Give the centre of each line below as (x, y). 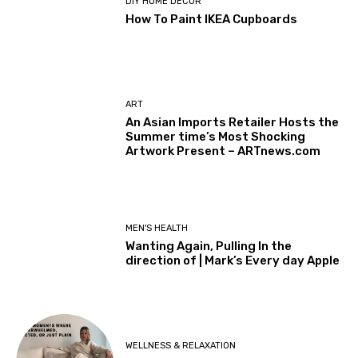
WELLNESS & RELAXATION (181, 345)
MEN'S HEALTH (157, 229)
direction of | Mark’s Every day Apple (233, 261)
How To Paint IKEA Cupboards (212, 20)
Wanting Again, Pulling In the (209, 247)
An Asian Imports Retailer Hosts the (233, 122)
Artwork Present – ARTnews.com (223, 151)
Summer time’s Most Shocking (216, 136)
